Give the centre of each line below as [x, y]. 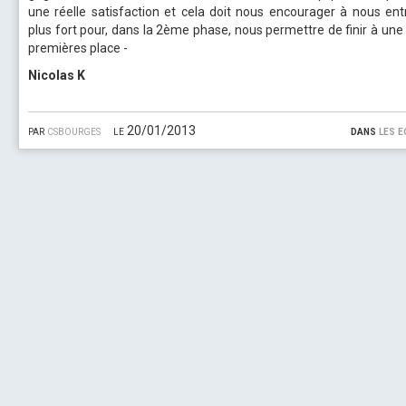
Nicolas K [57, 76]
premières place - [85, 48]
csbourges [74, 131]
